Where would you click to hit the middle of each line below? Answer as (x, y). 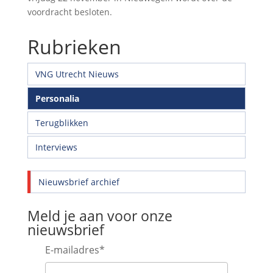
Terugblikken (62, 122)
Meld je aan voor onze (100, 215)
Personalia (57, 98)
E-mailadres (72, 250)
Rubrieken (74, 46)
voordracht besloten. (69, 12)
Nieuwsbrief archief (79, 182)
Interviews (56, 147)
